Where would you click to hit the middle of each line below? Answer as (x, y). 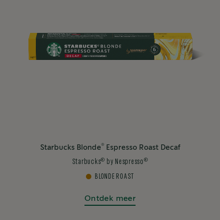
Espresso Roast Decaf (142, 148)
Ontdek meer (110, 198)
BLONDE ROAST (114, 176)
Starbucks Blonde (70, 148)
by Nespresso (124, 162)
